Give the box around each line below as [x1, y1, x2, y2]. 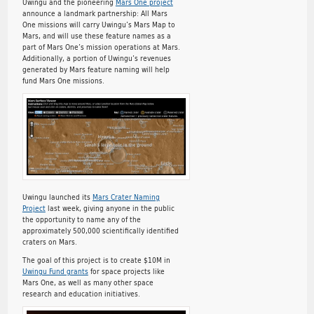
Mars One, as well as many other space [22, 276, 153, 288]
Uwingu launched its [22, 191, 93, 203]
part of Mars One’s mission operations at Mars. [22, 41, 180, 53]
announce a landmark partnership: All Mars [22, 8, 168, 20]
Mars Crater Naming [92, 191, 160, 203]
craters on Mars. [22, 235, 77, 247]
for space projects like [88, 265, 165, 277]
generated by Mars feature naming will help [22, 64, 170, 76]
